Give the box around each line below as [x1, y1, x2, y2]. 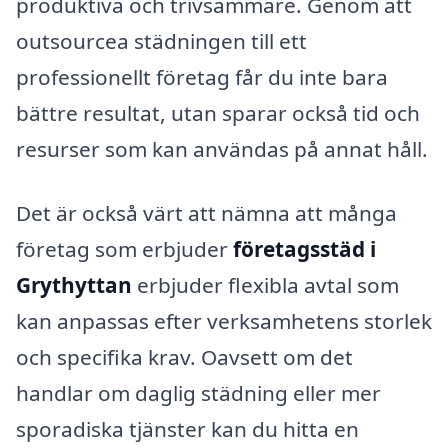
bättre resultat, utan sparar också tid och [16, 98, 420, 127]
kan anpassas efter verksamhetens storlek [16, 306, 432, 335]
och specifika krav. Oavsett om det [16, 342, 353, 371]
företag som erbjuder [16, 234, 233, 263]
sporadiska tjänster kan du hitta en [16, 414, 359, 443]
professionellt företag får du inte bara [16, 62, 388, 91]
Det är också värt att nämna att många [16, 198, 397, 227]
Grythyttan [16, 270, 132, 299]
